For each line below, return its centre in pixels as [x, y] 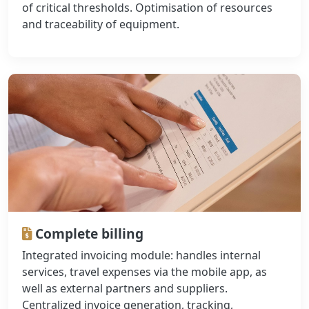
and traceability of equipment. [101, 24]
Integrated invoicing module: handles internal [141, 256]
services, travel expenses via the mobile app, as [144, 272]
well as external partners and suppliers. [125, 289]
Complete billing [88, 234]
